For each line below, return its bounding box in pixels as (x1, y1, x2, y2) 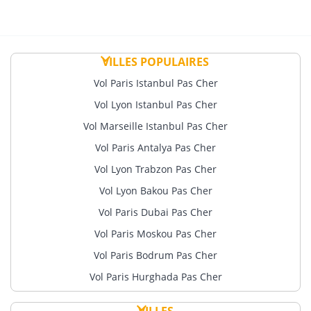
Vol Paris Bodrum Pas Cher (94, 249, 217, 262)
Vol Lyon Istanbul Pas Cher (94, 98, 217, 111)
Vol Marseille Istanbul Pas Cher (83, 119, 228, 133)
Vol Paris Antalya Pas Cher (95, 141, 216, 154)
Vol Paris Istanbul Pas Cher (93, 76, 218, 90)
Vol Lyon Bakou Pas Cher (99, 184, 212, 197)
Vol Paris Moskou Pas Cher (94, 227, 217, 240)
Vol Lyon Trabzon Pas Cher (94, 162, 217, 176)
